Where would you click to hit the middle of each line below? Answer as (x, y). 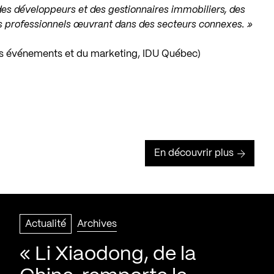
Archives (97, 224)
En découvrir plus (194, 153)
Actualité (46, 224)
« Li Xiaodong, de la (108, 254)
